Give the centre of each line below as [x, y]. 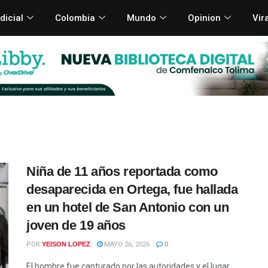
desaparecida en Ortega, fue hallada [132, 189]
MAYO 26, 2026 [126, 244]
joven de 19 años [76, 225]
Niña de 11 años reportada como [122, 171]
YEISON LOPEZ [66, 244]
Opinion [204, 18]
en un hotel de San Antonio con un [128, 207]
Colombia [75, 18]
